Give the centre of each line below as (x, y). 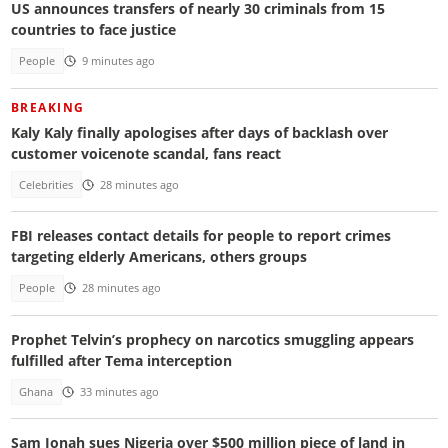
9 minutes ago (118, 61)
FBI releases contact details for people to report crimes (200, 236)
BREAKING (47, 107)
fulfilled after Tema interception (121, 360)
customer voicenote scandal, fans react (145, 153)
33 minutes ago (119, 391)
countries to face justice (93, 30)
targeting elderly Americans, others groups (158, 257)
